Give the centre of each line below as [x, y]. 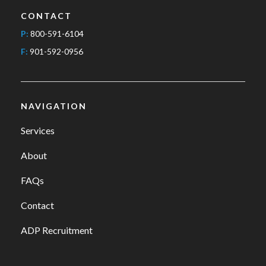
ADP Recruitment [57, 230]
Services [38, 131]
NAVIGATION [54, 106]
